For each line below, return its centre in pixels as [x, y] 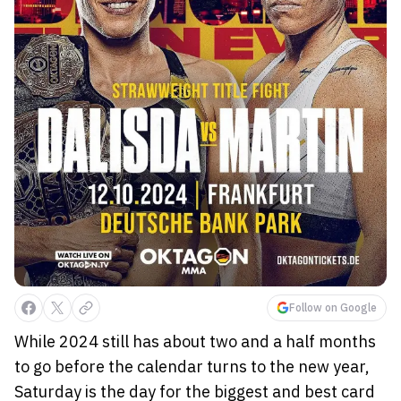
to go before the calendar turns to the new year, [192, 366]
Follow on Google [333, 307]
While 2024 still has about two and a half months [195, 341]
